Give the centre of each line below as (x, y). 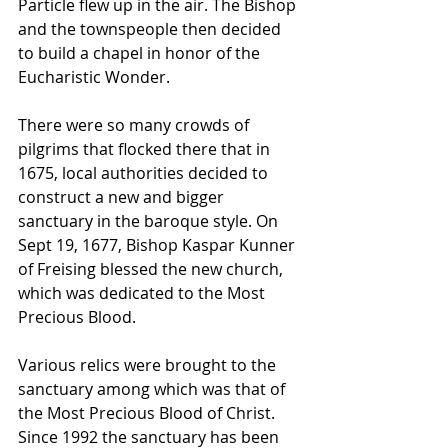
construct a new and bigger (123, 197)
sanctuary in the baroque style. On (150, 221)
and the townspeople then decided (151, 29)
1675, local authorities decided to (145, 173)
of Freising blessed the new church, (152, 269)
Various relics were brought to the (149, 365)
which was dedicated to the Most (143, 293)
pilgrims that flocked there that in (146, 149)
